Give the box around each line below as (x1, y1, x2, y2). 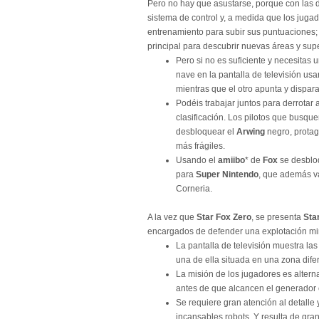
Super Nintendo (196, 169, 258, 179)
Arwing (236, 127, 265, 137)
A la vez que (147, 212, 197, 222)
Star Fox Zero (197, 212, 251, 222)
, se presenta (251, 212, 301, 222)
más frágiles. (176, 141, 225, 151)
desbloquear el (176, 127, 236, 137)
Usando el (176, 155, 218, 165)
